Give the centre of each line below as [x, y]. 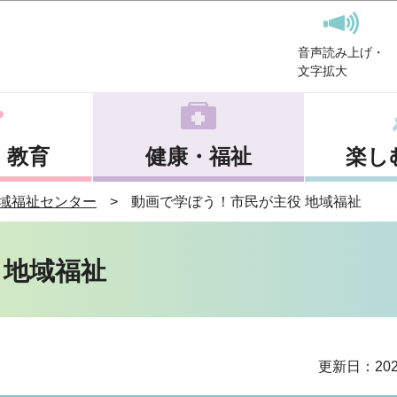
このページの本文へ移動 [198, 10]
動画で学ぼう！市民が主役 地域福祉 [246, 202]
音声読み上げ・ [341, 52]
